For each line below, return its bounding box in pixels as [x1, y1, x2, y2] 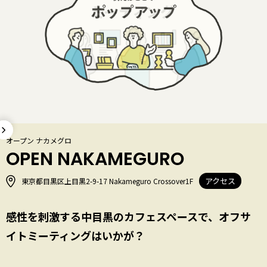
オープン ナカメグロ [6, 135, 72, 146]
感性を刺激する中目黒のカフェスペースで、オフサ [6, 209, 251, 225]
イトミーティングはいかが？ [6, 228, 145, 244]
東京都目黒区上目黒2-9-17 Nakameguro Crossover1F [21, 176, 193, 187]
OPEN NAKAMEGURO [6, 147, 184, 172]
